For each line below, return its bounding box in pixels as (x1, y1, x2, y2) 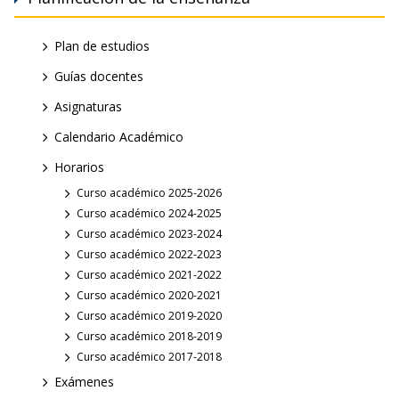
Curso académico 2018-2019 (77, 329, 222, 345)
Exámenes (54, 373, 114, 391)
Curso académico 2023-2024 (77, 226, 222, 242)
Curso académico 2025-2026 (77, 185, 222, 201)
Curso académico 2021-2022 (77, 267, 222, 283)
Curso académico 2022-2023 (77, 247, 222, 263)
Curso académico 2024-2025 (77, 206, 222, 222)
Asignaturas (54, 98, 122, 116)
